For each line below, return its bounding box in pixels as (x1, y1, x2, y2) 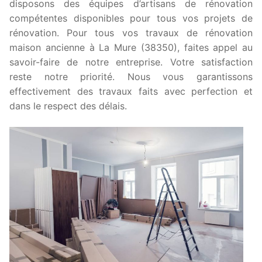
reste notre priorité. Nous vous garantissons (9, 71, 253, 83)
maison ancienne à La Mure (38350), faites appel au (9, 42, 253, 54)
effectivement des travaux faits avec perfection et (9, 85, 253, 98)
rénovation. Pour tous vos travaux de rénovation (9, 27, 253, 39)
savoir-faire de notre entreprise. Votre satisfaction (9, 56, 253, 68)
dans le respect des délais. (9, 100, 127, 112)
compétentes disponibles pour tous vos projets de (9, 12, 253, 25)
